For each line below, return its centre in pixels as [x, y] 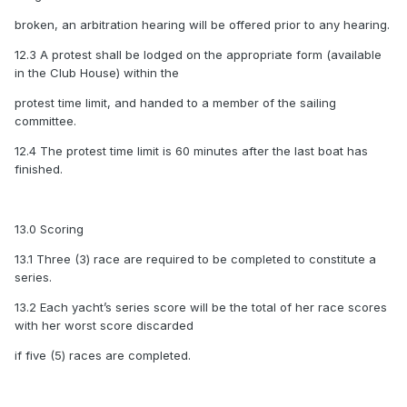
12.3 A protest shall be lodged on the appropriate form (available [198, 55]
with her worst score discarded [104, 326]
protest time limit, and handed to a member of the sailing [175, 103]
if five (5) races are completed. [103, 356]
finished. [39, 169]
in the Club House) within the [97, 73]
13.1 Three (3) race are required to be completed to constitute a [195, 259]
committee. [45, 121]
